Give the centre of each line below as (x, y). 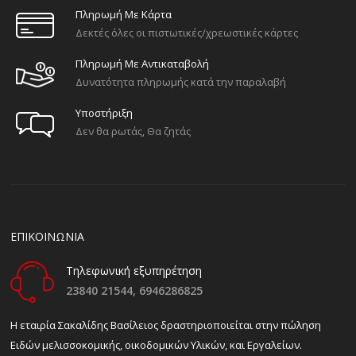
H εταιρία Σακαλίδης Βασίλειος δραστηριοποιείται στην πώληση (166, 325)
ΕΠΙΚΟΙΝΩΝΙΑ (47, 236)
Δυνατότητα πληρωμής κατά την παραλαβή (181, 82)
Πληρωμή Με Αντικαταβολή (142, 64)
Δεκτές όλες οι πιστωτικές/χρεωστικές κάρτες (187, 33)
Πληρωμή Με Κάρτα (124, 15)
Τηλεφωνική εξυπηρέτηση (134, 270)
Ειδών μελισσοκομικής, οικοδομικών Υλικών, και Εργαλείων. (156, 344)
